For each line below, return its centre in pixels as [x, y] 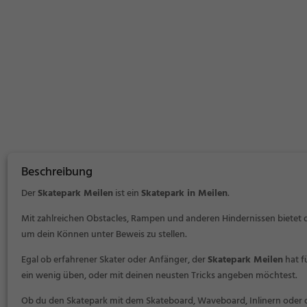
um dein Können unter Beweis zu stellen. [104, 235]
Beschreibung [57, 173]
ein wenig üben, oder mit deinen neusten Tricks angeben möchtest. [159, 276]
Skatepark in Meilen [184, 194]
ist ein [127, 194]
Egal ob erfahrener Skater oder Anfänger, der [114, 260]
